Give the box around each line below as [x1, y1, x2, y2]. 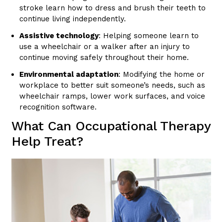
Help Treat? [11, 134, 83, 149]
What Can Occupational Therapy [11, 118, 211, 134]
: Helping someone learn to [99, 31, 199, 41]
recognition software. [19, 103, 97, 112]
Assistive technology [19, 31, 99, 41]
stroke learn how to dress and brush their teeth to [19, 3, 206, 13]
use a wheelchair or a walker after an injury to [19, 42, 190, 52]
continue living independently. [19, 14, 126, 24]
